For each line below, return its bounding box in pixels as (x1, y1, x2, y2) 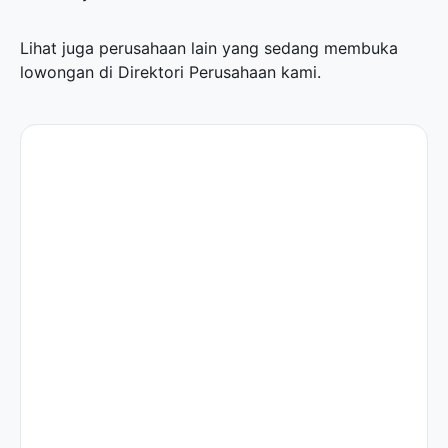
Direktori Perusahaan (118, 62, 276, 82)
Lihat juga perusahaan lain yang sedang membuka (20, 38, 398, 58)
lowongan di (20, 62, 118, 82)
